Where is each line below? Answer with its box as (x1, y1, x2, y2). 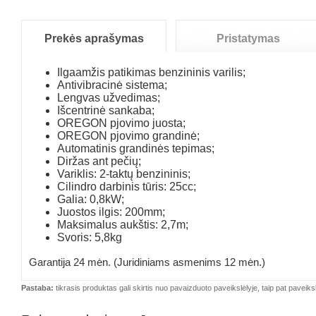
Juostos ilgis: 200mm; (57, 206, 165, 218)
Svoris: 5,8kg (57, 231, 122, 243)
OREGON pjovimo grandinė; (57, 130, 200, 142)
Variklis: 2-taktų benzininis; (57, 168, 190, 180)
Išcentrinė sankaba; (57, 104, 154, 116)
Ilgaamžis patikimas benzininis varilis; (57, 66, 245, 78)
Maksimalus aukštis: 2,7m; (57, 219, 188, 231)
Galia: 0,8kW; (57, 193, 124, 205)
